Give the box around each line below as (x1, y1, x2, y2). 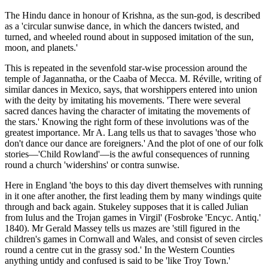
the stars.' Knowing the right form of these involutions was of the (5, 117, 249, 127)
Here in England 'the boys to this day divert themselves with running (5, 180, 263, 191)
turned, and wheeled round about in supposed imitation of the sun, (5, 32, 254, 42)
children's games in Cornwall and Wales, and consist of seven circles (5, 234, 263, 245)
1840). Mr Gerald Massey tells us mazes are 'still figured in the (5, 223, 240, 234)
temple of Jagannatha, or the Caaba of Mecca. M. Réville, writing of (5, 74, 261, 84)
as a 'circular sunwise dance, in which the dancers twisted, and (5, 21, 239, 32)
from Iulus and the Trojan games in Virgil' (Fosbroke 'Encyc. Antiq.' (5, 212, 261, 223)
